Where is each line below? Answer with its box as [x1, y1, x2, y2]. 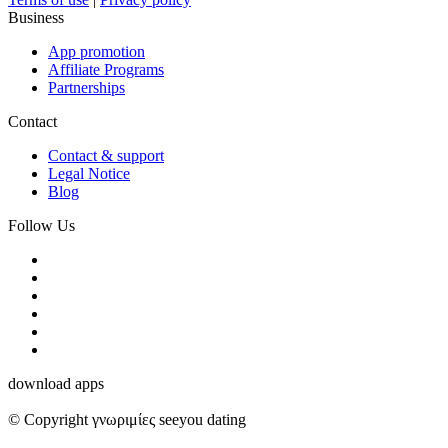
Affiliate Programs [48, 61, 164, 78]
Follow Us [8, 217, 75, 234]
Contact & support [48, 147, 164, 164]
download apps [8, 375, 104, 392]
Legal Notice [48, 165, 130, 182]
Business [8, 9, 64, 26]
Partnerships [48, 79, 125, 96]
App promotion [48, 43, 145, 60]
